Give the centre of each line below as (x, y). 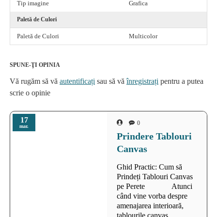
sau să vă (111, 81)
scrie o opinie (30, 93)
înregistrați (142, 81)
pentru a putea (181, 81)
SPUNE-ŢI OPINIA (35, 65)
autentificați (77, 81)
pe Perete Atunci (155, 186)
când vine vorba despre (152, 196)
